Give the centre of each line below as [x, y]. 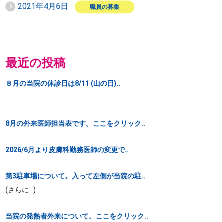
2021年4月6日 [43, 6]
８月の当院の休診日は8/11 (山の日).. [63, 83]
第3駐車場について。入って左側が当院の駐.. [76, 176]
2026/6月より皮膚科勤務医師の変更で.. [67, 150]
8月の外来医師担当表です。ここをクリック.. [76, 123]
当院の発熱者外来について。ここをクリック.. [77, 216]
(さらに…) [21, 190]
